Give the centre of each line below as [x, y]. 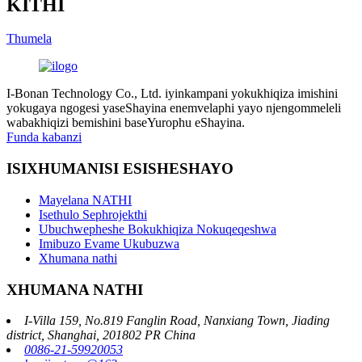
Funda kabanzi [44, 137]
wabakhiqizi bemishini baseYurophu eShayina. [126, 123]
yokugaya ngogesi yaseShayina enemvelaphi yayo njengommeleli [174, 108]
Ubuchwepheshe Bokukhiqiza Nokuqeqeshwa [158, 229]
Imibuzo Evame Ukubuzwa [109, 243]
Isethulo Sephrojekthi [93, 214]
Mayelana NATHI [85, 200]
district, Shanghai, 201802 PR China [101, 335]
